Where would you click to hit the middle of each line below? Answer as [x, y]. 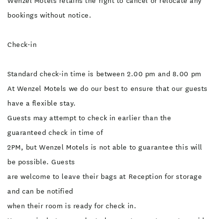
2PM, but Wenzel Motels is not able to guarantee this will [105, 147]
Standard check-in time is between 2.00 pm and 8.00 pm [104, 74]
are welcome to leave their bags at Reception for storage [105, 176]
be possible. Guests [41, 162]
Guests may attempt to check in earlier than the [89, 118]
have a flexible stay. [42, 103]
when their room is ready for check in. [72, 206]
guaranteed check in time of [55, 132]
